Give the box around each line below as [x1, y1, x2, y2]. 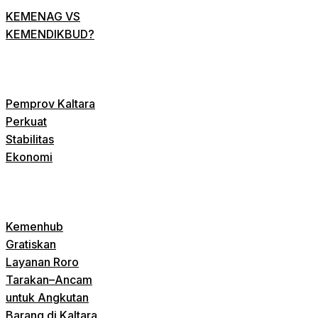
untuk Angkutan [6, 290, 89, 305]
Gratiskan [6, 237, 56, 252]
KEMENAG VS [6, 9, 80, 24]
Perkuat [6, 114, 47, 129]
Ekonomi [6, 150, 53, 165]
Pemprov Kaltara [6, 97, 95, 111]
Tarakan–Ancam [6, 273, 92, 287]
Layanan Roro [6, 255, 79, 270]
